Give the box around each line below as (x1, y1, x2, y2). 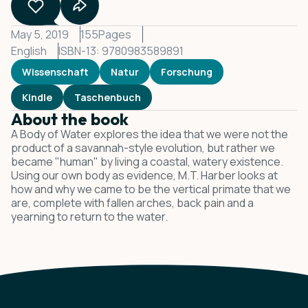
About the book (11, 108, 129, 129)
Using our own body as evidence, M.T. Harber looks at (11, 167, 278, 183)
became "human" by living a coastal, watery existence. (11, 153, 283, 169)
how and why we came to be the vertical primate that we (11, 181, 291, 197)
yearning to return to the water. (11, 208, 168, 224)
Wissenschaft (22, 65, 89, 78)
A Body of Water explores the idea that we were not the (11, 126, 288, 142)
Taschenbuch (74, 90, 141, 104)
